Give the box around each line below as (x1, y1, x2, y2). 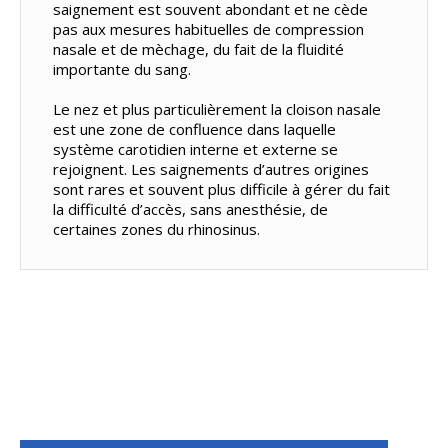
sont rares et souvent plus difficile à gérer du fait (52, 179, 390, 200)
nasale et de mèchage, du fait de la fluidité (52, 39, 344, 60)
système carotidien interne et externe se (52, 139, 338, 160)
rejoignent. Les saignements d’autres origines (52, 159, 369, 180)
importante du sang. (52, 59, 191, 80)
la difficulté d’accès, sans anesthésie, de (52, 199, 328, 220)
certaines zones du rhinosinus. (52, 219, 260, 240)
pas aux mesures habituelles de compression (52, 19, 364, 40)
